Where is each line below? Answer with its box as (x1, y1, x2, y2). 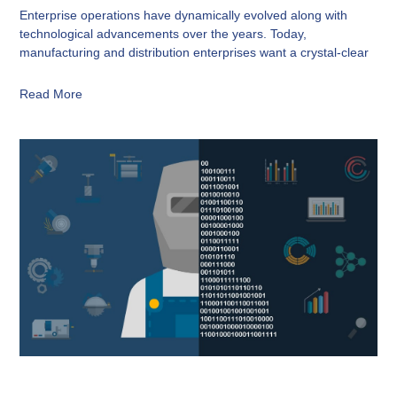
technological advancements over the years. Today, (19, 27, 307, 42)
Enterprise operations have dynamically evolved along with (19, 8, 348, 23)
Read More (19, 87, 83, 102)
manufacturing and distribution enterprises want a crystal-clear (19, 45, 370, 60)
